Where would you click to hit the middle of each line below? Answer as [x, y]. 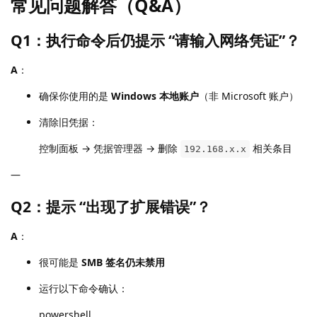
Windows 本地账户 [155, 96]
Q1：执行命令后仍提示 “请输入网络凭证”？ [155, 41]
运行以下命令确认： [83, 289]
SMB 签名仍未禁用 [123, 263]
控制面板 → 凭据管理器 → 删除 [110, 149]
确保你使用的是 [75, 96]
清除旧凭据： [69, 122]
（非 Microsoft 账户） [249, 96]
